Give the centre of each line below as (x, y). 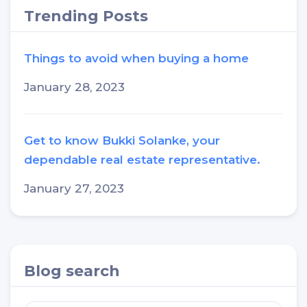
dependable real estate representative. (142, 160)
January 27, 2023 (74, 189)
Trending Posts (86, 16)
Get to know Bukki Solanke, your (122, 141)
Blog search (72, 270)
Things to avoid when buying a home (136, 59)
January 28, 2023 (74, 87)
